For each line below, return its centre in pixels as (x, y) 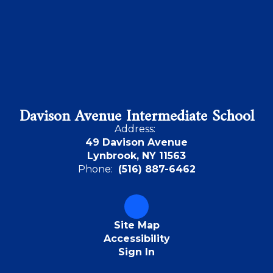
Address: (135, 129)
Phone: (95, 169)
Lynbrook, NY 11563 (136, 156)
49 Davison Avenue (136, 142)
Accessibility (136, 239)
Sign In (136, 252)
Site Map (136, 225)
